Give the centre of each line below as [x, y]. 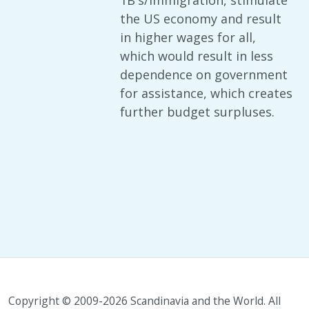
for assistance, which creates [206, 93]
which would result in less [197, 56]
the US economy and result [201, 19]
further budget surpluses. [197, 112]
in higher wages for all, [188, 37]
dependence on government [204, 74]
